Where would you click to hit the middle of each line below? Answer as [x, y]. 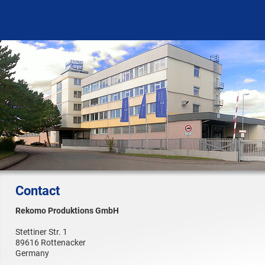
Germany [32, 253]
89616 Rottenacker [51, 243]
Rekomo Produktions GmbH [67, 211]
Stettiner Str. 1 [41, 232]
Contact [38, 191]
